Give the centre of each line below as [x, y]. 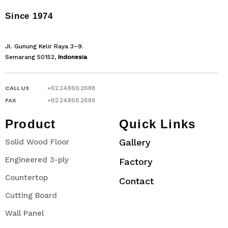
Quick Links [158, 124]
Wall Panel [24, 213]
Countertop [26, 178]
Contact [136, 181]
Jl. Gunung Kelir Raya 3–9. [44, 47]
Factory [136, 162]
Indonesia [73, 57]
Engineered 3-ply [37, 160]
